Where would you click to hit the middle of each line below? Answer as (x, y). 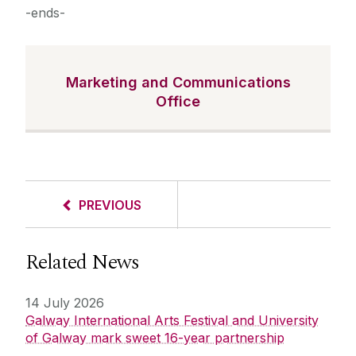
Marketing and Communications (178, 83)
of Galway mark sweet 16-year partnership (155, 338)
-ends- (45, 13)
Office (178, 102)
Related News (82, 263)
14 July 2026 (65, 303)
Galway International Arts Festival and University (172, 321)
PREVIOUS (110, 205)
